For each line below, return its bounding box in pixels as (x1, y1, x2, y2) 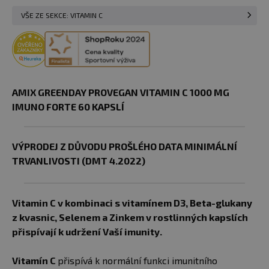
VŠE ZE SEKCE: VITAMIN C (21, 11, 103, 20)
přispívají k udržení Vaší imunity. (12, 226, 162, 238)
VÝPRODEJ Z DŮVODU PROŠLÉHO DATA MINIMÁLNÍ (12, 141, 237, 153)
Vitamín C (12, 255, 58, 267)
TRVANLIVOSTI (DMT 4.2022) (12, 155, 145, 167)
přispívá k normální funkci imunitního (58, 255, 217, 267)
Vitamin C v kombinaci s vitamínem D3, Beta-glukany (12, 197, 252, 209)
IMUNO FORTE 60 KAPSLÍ (12, 101, 124, 113)
